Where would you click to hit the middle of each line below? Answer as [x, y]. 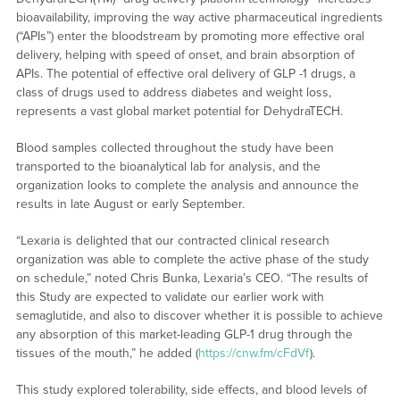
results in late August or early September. [130, 204]
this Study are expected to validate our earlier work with [170, 297]
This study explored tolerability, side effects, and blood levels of [191, 390]
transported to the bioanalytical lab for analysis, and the [168, 167]
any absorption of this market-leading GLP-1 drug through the [184, 335]
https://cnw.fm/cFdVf [254, 354]
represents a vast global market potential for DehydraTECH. [179, 112]
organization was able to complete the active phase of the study [192, 260]
